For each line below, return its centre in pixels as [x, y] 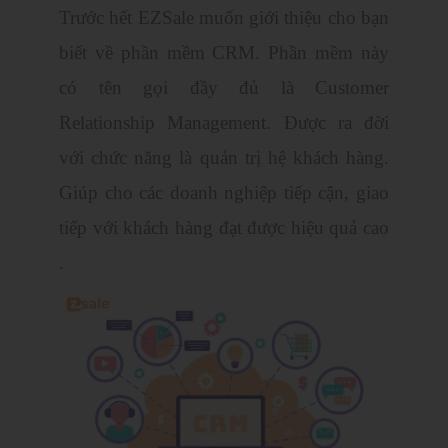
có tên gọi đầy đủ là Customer [224, 87]
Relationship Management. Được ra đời [224, 122]
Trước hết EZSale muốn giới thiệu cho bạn [224, 17]
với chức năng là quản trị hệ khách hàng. [224, 157]
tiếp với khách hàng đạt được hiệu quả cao [224, 227]
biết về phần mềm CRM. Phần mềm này [224, 52]
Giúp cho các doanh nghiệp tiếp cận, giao [224, 192]
